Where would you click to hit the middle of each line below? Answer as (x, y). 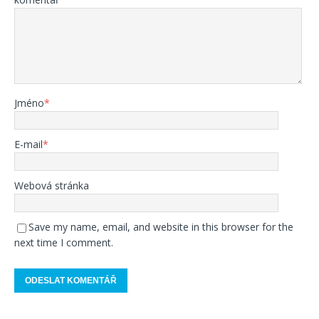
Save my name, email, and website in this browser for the (161, 227)
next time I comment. (64, 242)
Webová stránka (52, 185)
